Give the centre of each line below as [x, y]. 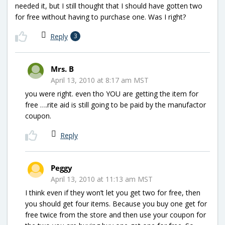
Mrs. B [62, 69]
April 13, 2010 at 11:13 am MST [102, 179]
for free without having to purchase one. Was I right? [100, 17]
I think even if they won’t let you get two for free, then [113, 192]
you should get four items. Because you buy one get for [116, 203]
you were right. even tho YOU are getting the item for [112, 93]
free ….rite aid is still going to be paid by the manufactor [116, 104]
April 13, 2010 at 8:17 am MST [100, 80]
